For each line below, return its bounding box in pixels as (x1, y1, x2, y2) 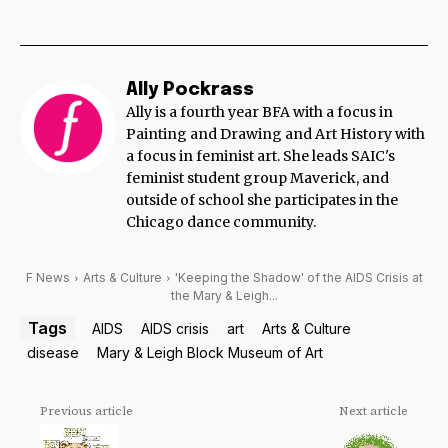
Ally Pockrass (126, 81, 254, 100)
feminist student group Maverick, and (126, 169, 389, 188)
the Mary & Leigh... (170, 288, 278, 304)
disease (27, 344, 79, 362)
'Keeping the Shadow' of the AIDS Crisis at (174, 270, 423, 286)
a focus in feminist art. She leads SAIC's (126, 147, 395, 166)
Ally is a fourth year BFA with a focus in (126, 103, 393, 122)
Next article (338, 403, 408, 420)
